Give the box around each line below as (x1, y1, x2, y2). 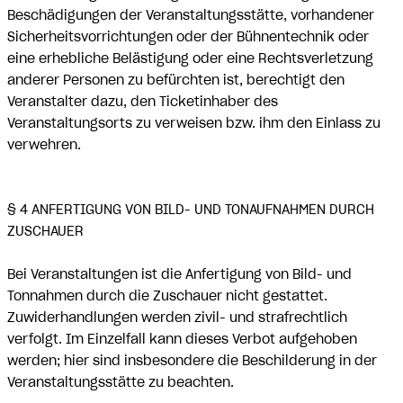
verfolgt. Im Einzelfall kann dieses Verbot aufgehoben (7, 331, 357, 347)
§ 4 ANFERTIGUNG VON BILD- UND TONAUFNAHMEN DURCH (7, 201, 374, 218)
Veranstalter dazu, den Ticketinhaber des (7, 94, 278, 110)
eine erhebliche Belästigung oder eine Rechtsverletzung (7, 50, 373, 67)
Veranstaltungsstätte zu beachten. (7, 374, 234, 390)
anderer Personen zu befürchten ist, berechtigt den (7, 72, 345, 88)
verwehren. (7, 137, 81, 153)
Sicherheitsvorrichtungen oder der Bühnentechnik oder (7, 29, 369, 45)
